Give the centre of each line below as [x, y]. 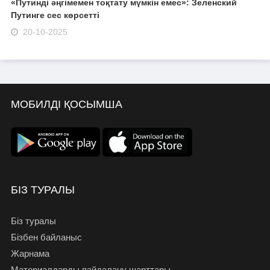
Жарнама [30, 254]
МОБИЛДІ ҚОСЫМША [66, 105]
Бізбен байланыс [46, 237]
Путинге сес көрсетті [55, 15]
